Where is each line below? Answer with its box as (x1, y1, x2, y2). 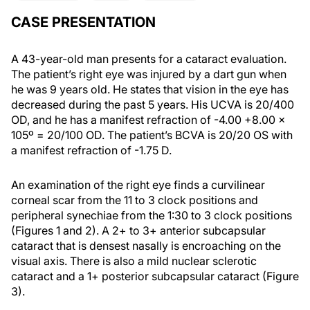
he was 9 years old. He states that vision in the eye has (11, 82, 289, 96)
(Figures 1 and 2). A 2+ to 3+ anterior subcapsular (11, 224, 266, 237)
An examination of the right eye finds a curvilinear (11, 178, 265, 192)
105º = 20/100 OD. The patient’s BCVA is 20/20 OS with (11, 128, 293, 142)
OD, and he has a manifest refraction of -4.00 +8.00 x (11, 113, 286, 127)
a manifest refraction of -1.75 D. (11, 143, 172, 157)
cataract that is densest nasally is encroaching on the (11, 239, 281, 253)
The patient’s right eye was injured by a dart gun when (11, 67, 286, 81)
